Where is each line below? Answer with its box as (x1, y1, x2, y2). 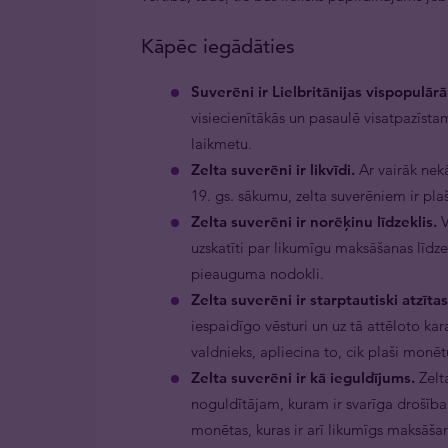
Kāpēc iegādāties (141, 34, 295, 58)
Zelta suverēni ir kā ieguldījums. (191, 368, 415, 387)
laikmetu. (191, 134, 252, 153)
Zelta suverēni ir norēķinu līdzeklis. (191, 212, 437, 231)
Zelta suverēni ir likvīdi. (191, 160, 355, 179)
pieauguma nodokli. (191, 264, 324, 283)
